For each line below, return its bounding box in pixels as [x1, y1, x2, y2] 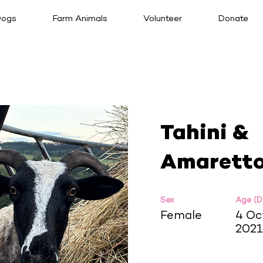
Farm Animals [52, 14, 107, 23]
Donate [217, 14, 248, 23]
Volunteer [143, 14, 182, 23]
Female [160, 210, 202, 222]
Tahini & [160, 123, 249, 146]
